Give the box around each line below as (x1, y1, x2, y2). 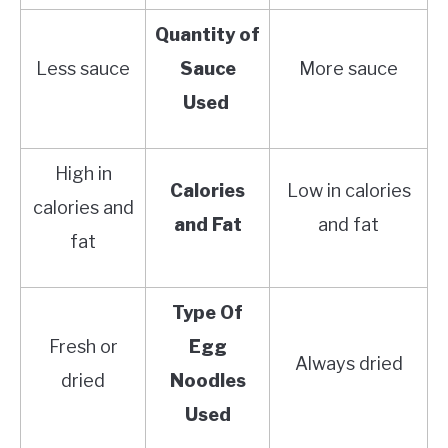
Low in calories (286, 179, 411, 201)
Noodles (169, 369, 246, 391)
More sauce (299, 57, 398, 79)
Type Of (172, 301, 243, 323)
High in (54, 162, 112, 184)
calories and (32, 196, 134, 218)
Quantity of (155, 23, 260, 45)
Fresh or (48, 335, 118, 357)
